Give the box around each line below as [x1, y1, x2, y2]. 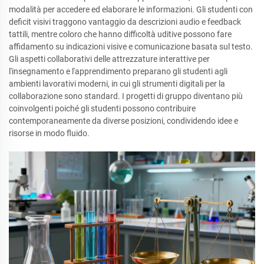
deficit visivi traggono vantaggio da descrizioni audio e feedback [9, 16, 241, 27]
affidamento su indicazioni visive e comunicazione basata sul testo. [9, 41, 253, 51]
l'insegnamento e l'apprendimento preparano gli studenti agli [9, 66, 227, 76]
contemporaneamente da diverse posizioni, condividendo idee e [9, 115, 238, 126]
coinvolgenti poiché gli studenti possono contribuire [9, 103, 196, 113]
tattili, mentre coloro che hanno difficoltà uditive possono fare [9, 29, 232, 39]
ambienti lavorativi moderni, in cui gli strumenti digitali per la [9, 78, 225, 88]
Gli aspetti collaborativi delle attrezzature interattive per [9, 54, 210, 64]
